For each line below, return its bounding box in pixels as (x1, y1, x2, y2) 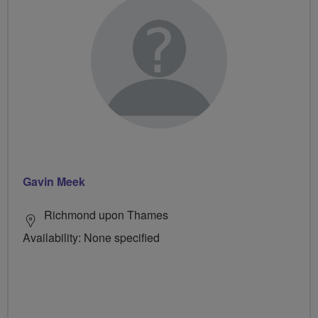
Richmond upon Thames (44, 206, 168, 223)
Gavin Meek (23, 172, 85, 190)
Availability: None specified (23, 229, 160, 246)
